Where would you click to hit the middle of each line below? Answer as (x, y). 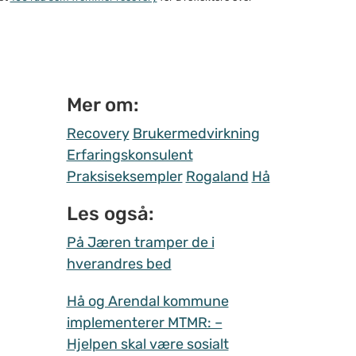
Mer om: (103, 104)
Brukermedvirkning (196, 133)
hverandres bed (119, 263)
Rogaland (217, 176)
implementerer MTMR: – (144, 322)
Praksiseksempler (124, 176)
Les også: (110, 213)
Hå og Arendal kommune (147, 301)
